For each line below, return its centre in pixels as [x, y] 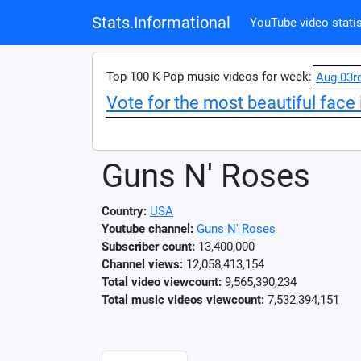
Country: [124, 211]
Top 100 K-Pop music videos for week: [209, 77]
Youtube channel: [147, 229]
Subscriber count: [148, 247]
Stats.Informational [161, 23]
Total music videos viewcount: [183, 300]
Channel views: [142, 264]
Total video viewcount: [162, 282]
